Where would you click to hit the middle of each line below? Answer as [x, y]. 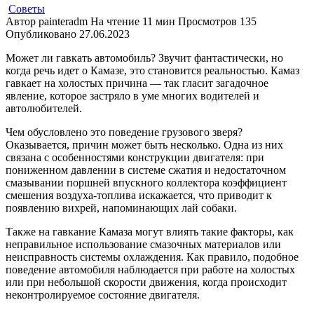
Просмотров [207, 21]
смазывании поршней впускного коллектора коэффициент [146, 182]
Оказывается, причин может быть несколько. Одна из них [144, 144]
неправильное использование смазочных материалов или [143, 244]
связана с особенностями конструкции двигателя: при [135, 157]
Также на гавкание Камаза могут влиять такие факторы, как [150, 231]
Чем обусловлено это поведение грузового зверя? [124, 132]
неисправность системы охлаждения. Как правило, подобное [152, 257]
